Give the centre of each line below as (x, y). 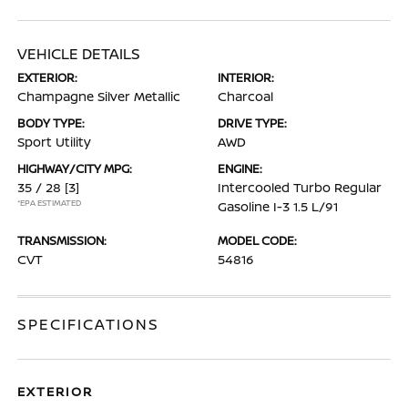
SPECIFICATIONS (89, 324)
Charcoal (245, 96)
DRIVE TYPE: (252, 123)
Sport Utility (55, 142)
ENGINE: (240, 168)
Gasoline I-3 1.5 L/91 (278, 206)
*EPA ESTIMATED (50, 203)
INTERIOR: (246, 77)
